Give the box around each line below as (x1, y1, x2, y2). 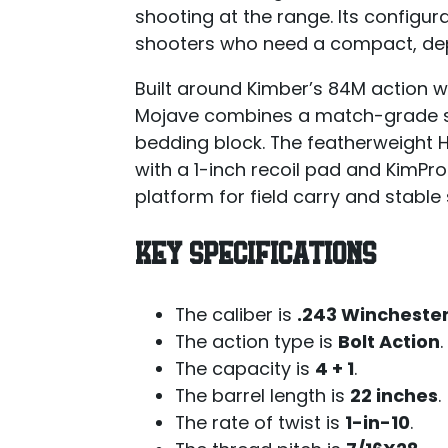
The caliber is (174, 301, 297, 327)
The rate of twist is (174, 409, 345, 435)
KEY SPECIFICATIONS (134, 240, 376, 271)
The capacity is (174, 355, 315, 381)
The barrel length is (174, 382, 350, 408)
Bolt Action (337, 328, 440, 354)
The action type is (174, 328, 338, 354)
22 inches (349, 382, 438, 408)
